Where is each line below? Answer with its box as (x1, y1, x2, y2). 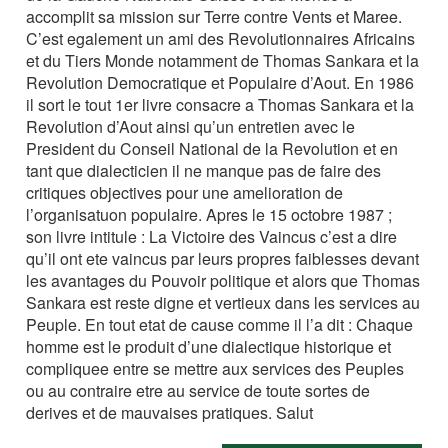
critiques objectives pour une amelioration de (26, 181, 344, 205)
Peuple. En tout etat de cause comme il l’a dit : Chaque (26, 313, 414, 337)
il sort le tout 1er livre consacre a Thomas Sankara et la (26, 93, 415, 117)
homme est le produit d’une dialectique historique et (26, 335, 392, 359)
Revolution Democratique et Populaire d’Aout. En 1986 (26, 71, 415, 95)
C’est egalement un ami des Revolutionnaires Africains (26, 27, 416, 51)
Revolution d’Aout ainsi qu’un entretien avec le (26, 115, 356, 139)
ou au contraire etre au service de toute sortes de (26, 379, 371, 403)
